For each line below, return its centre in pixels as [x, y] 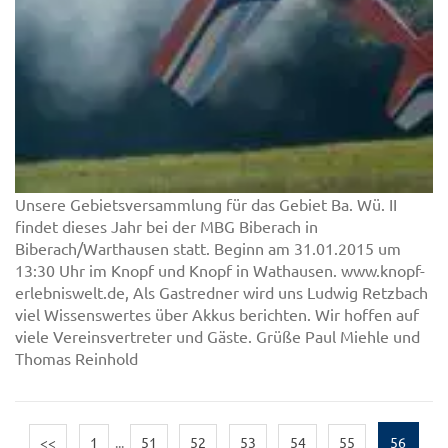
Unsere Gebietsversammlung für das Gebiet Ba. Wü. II [206, 204]
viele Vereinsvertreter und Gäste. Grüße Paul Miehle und [217, 336]
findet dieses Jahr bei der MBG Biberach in [166, 226]
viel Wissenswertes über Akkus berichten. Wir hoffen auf [217, 314]
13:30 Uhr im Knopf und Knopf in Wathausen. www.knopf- [220, 270]
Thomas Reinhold [76, 358]
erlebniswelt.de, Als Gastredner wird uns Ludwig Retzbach [221, 292]
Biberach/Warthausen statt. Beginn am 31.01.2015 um [208, 248]
